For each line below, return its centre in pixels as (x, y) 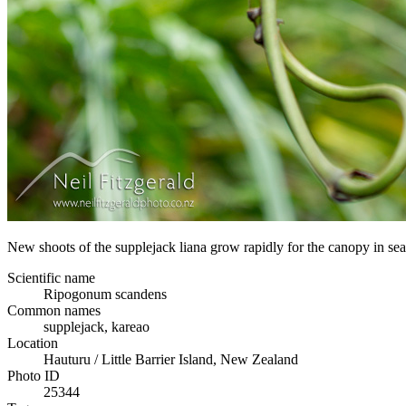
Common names (54, 310)
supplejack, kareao (97, 326)
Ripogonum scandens (105, 294)
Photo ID (34, 375)
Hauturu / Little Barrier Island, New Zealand (171, 359)
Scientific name (51, 277)
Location (33, 343)
